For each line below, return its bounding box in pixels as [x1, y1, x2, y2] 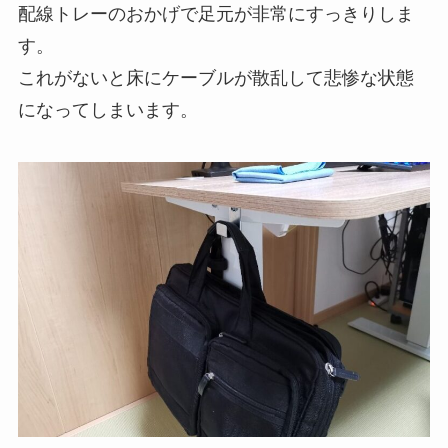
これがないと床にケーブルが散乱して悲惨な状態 [17, 67, 414, 88]
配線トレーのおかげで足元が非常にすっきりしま [17, 3, 414, 24]
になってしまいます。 [17, 99, 198, 120]
